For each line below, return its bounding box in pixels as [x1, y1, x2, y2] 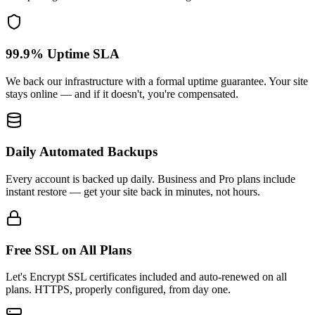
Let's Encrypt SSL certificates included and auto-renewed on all [6, 271, 287, 283]
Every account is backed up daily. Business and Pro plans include [6, 172, 295, 185]
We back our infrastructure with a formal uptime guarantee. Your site [6, 75, 308, 87]
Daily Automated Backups [6, 144, 157, 160]
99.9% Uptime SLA [6, 46, 120, 61]
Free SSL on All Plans [6, 242, 131, 257]
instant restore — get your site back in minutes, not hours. [6, 185, 260, 198]
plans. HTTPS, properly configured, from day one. [6, 283, 231, 296]
